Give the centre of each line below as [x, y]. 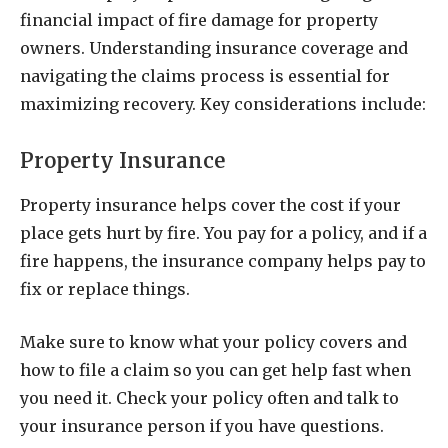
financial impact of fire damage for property [199, 19]
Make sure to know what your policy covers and [213, 341]
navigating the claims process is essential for [205, 75]
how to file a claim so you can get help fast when [215, 369]
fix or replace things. [105, 289]
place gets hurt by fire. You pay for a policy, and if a [223, 233]
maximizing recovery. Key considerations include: [223, 103]
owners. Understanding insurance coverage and [214, 47]
